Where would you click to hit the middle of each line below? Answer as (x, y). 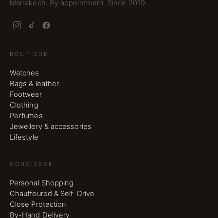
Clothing (24, 105)
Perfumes (26, 116)
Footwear (26, 95)
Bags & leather (35, 84)
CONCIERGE (32, 164)
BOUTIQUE (29, 54)
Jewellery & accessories (51, 127)
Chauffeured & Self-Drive (52, 194)
